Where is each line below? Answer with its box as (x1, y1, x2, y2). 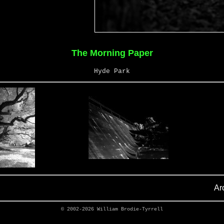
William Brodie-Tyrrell (97, 206, 163, 212)
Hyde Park (94, 67, 130, 75)
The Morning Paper (71, 48, 153, 58)
